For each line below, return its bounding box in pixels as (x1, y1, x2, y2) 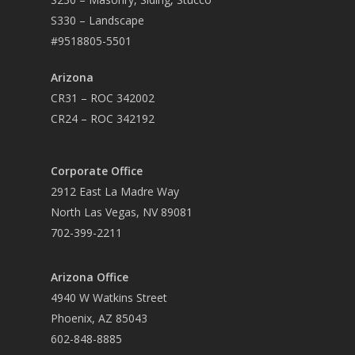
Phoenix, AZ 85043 (51, 311, 147, 326)
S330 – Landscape (51, 13, 144, 29)
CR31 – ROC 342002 (51, 90, 155, 106)
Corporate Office (51, 163, 143, 179)
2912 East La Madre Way (51, 184, 179, 200)
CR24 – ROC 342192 (51, 111, 155, 127)
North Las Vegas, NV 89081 (51, 204, 193, 220)
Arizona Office (51, 269, 128, 285)
